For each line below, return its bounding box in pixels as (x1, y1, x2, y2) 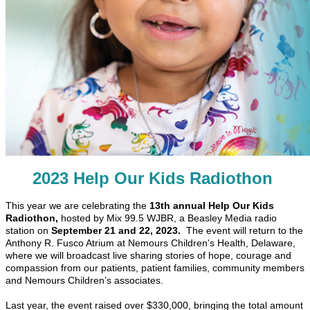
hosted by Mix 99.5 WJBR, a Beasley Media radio (58, 212, 277, 224)
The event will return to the (181, 225, 303, 236)
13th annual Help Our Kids (149, 200, 274, 211)
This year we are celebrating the (6, 200, 149, 211)
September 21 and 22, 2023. (51, 225, 181, 236)
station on (6, 225, 51, 236)
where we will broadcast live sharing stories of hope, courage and (6, 250, 291, 261)
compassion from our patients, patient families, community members (6, 262, 304, 273)
